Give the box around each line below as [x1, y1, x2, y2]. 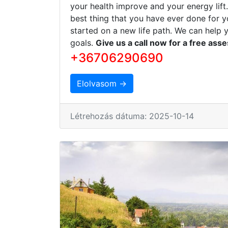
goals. [70, 37, 96, 48]
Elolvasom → [77, 78, 127, 89]
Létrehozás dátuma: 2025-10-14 [70, 110, 194, 121]
